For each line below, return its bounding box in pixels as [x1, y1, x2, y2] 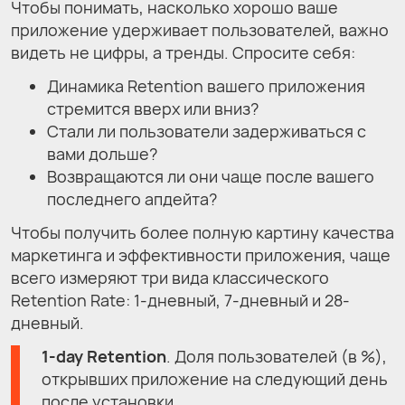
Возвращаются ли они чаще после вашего [47, 165, 374, 187]
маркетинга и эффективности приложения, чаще [11, 243, 391, 266]
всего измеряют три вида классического [11, 266, 329, 288]
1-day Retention [42, 344, 166, 367]
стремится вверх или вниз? [47, 97, 259, 119]
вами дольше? [47, 142, 157, 165]
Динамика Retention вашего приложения [47, 74, 365, 97]
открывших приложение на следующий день [42, 367, 388, 390]
